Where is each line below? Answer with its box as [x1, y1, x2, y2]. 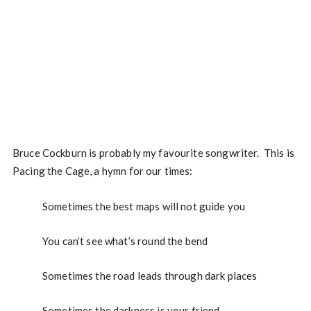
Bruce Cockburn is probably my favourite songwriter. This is [12, 146, 294, 159]
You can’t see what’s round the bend [42, 235, 208, 247]
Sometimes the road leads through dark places [42, 269, 258, 282]
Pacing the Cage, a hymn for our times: [12, 165, 193, 177]
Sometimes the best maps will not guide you [42, 200, 246, 212]
